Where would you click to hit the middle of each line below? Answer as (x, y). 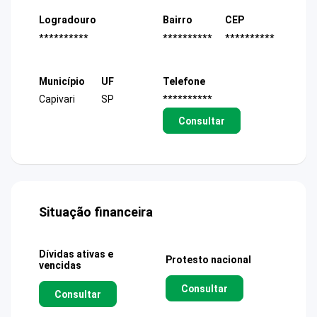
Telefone (184, 81)
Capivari (57, 99)
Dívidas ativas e (76, 254)
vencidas (60, 266)
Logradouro (68, 20)
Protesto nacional (208, 260)
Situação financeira (96, 212)
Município (62, 81)
